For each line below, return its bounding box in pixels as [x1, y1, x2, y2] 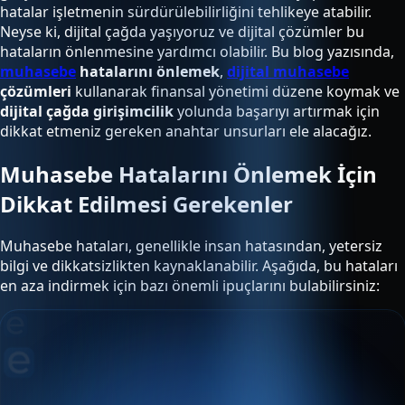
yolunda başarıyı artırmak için [174, 100, 380, 121]
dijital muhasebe [227, 61, 349, 81]
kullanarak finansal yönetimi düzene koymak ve [71, 80, 400, 101]
